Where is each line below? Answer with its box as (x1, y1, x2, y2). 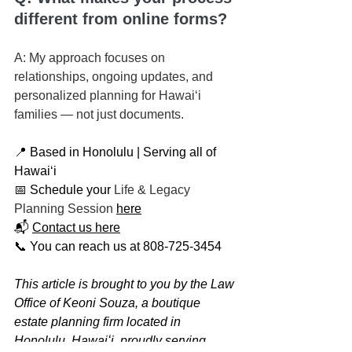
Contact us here (32, 221, 120, 235)
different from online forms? (14, 10, 227, 28)
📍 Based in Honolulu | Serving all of (14, 145, 219, 159)
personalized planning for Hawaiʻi (14, 89, 204, 103)
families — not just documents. (14, 108, 184, 122)
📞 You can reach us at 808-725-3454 (14, 240, 222, 254)
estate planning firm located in (14, 315, 184, 329)
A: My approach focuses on (14, 51, 168, 65)
